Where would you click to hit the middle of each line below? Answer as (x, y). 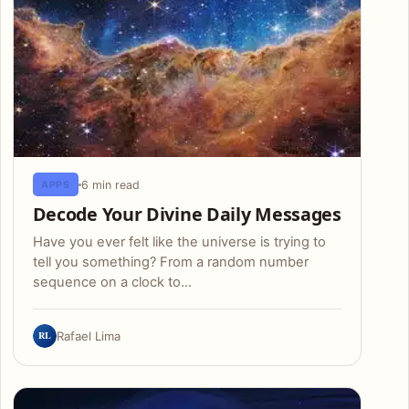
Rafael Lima (88, 336)
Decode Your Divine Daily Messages (187, 214)
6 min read (110, 184)
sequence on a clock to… (112, 283)
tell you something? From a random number (170, 262)
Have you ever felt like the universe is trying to (179, 242)
